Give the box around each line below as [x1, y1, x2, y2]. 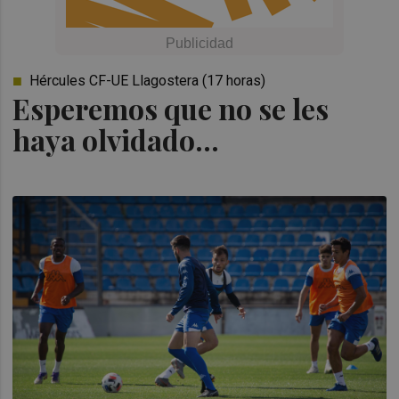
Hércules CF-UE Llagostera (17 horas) [29, 72, 266, 89]
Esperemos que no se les [12, 89, 330, 127]
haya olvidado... [12, 120, 220, 159]
